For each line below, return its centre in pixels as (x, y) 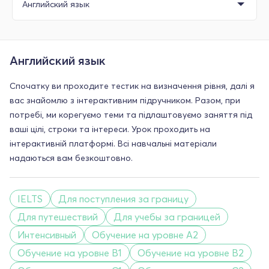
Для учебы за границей (167, 216)
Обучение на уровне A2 (145, 234)
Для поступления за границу (123, 198)
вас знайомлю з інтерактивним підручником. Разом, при (125, 100)
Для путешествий (58, 216)
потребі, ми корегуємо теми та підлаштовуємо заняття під (131, 114)
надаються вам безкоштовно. (71, 158)
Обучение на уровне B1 (70, 252)
